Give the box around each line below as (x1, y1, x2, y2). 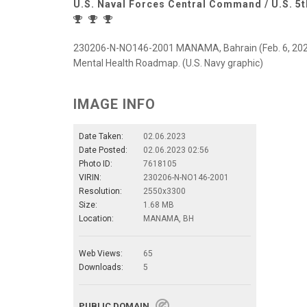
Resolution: (79, 186, 122, 196)
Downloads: (79, 262, 123, 272)
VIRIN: (79, 172, 101, 182)
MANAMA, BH (143, 213, 194, 223)
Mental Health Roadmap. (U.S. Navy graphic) (73, 57, 263, 69)
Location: (79, 213, 114, 223)
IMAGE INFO (73, 95, 156, 112)
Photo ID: (79, 158, 112, 169)
